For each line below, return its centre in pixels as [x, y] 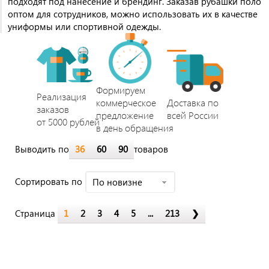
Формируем [120, 90]
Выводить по [42, 149]
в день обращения [134, 128]
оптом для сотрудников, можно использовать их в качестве [133, 14]
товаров [151, 149]
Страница [36, 213]
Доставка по [193, 102]
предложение [125, 115]
